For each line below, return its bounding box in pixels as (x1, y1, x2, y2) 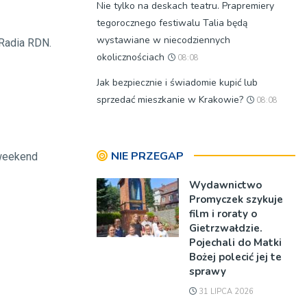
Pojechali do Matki (189, 236, 282, 249)
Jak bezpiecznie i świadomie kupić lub (97, 76, 258, 89)
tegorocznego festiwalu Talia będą (97, 16, 247, 29)
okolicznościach (97, 51, 164, 64)
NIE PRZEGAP (111, 149, 184, 164)
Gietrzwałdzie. (189, 221, 262, 235)
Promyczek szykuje (189, 193, 283, 206)
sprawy (189, 265, 226, 278)
